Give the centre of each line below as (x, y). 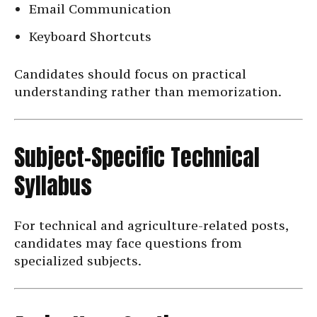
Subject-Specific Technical (137, 158)
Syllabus (53, 186)
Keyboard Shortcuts (90, 37)
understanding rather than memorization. (148, 92)
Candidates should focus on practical (130, 74)
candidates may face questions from (128, 243)
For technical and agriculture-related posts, (151, 226)
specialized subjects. (78, 261)
